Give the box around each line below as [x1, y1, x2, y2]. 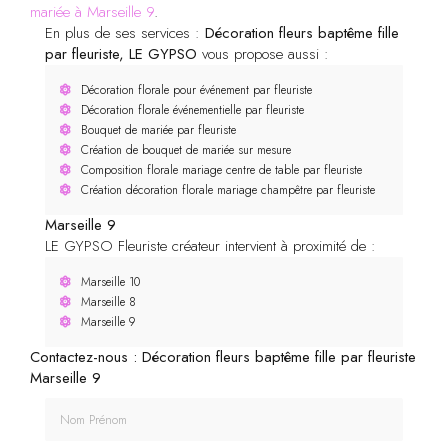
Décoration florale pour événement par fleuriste [81, 80, 312, 99]
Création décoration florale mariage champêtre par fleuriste [81, 180, 375, 199]
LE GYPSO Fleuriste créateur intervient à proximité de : [45, 234, 376, 257]
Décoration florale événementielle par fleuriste [81, 100, 304, 119]
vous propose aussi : [197, 42, 329, 65]
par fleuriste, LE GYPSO [45, 42, 197, 65]
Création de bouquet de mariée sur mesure [81, 140, 291, 159]
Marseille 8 [81, 292, 136, 311]
